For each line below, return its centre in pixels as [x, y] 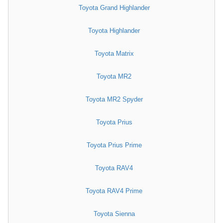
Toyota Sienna [114, 214]
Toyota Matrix [114, 54]
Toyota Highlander [114, 31]
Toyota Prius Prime [114, 145]
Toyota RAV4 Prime [114, 191]
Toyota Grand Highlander [114, 8]
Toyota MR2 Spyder [114, 100]
